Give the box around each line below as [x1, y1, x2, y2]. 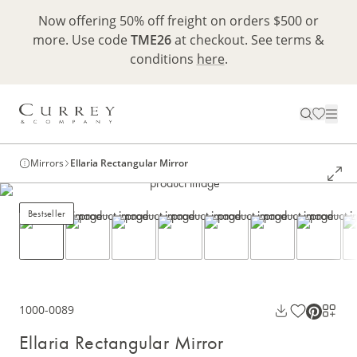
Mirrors [30, 156, 64, 171]
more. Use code [33, 31, 131, 49]
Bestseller [28, 207, 66, 221]
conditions [129, 50, 197, 68]
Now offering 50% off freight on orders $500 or [38, 12, 319, 29]
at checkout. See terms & [171, 31, 324, 49]
